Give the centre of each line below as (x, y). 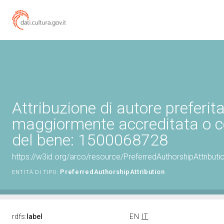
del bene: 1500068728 (90, 140)
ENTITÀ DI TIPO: (35, 172)
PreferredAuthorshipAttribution (112, 172)
